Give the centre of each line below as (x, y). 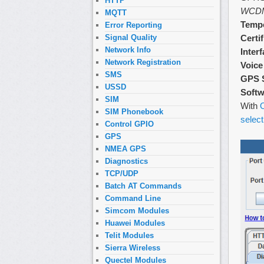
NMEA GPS (126, 149)
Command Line (133, 199)
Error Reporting (133, 25)
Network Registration (143, 62)
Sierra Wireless (133, 248)
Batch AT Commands (143, 186)
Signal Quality (131, 38)
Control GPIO (129, 124)
